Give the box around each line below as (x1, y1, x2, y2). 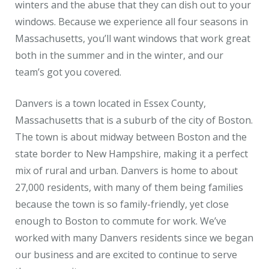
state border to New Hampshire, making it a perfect (15, 147, 248, 160)
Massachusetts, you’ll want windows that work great (15, 32, 250, 45)
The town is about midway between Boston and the (15, 130, 247, 144)
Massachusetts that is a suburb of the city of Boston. (15, 113, 253, 127)
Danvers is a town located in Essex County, (15, 97, 206, 110)
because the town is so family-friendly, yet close (15, 198, 229, 211)
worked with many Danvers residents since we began (15, 231, 253, 244)
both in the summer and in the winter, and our (15, 49, 223, 62)
